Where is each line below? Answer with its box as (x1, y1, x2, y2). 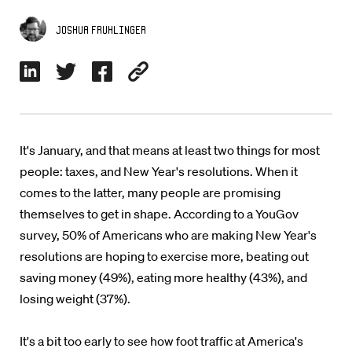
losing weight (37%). (20, 291, 130, 306)
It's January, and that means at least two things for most (20, 142, 320, 158)
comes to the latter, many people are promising (20, 185, 280, 200)
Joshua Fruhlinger (56, 23, 146, 36)
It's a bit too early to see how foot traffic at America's (20, 333, 303, 349)
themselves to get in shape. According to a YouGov (20, 206, 299, 222)
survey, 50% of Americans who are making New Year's (20, 227, 317, 243)
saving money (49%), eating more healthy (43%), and (20, 269, 307, 285)
